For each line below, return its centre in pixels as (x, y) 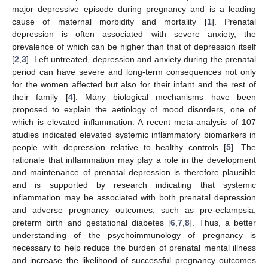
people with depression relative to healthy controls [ (119, 147)
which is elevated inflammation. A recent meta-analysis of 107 (134, 122)
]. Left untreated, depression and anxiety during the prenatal (141, 59)
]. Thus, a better (223, 222)
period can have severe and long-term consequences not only (134, 71)
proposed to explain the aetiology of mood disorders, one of (134, 109)
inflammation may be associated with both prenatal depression (134, 197)
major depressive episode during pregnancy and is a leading (134, 9)
